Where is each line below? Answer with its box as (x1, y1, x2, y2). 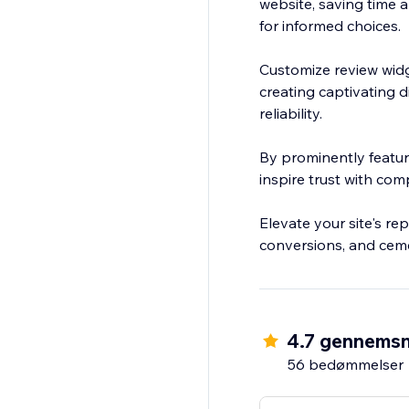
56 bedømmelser (287, 355, 404, 374)
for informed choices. (258, 16, 401, 36)
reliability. (258, 104, 322, 123)
